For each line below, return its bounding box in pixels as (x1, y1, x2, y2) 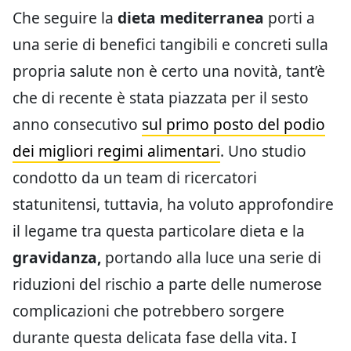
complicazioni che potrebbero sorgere (13, 300, 284, 321)
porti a (264, 7, 315, 28)
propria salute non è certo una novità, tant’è (13, 60, 325, 81)
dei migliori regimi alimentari (13, 140, 220, 161)
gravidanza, (13, 247, 101, 268)
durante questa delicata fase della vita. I (13, 327, 297, 348)
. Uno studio (220, 140, 306, 161)
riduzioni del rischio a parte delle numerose (13, 273, 322, 295)
